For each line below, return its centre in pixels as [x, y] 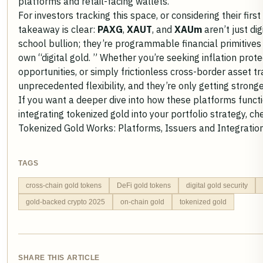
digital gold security [217, 185]
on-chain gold [142, 202]
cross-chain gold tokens [64, 185]
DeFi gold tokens [144, 185]
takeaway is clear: [58, 29]
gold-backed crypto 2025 [65, 202]
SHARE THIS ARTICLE [59, 257]
